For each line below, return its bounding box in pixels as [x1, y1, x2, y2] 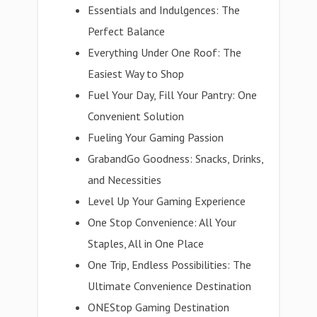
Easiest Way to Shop [88, 67, 185, 81]
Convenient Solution [88, 109, 185, 123]
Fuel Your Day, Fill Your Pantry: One [88, 88, 258, 102]
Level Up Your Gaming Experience [88, 194, 246, 208]
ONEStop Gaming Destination [88, 300, 230, 314]
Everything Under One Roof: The [88, 45, 242, 59]
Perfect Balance [88, 24, 166, 38]
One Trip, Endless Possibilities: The [88, 258, 252, 272]
